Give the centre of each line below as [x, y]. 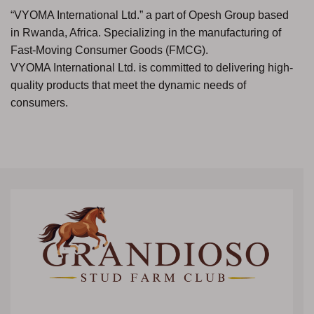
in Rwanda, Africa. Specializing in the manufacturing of [146, 33]
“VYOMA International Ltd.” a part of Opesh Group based [150, 15]
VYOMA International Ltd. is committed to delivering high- [152, 68]
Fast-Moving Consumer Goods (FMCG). [109, 50]
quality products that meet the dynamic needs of [128, 86]
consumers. [39, 103]
